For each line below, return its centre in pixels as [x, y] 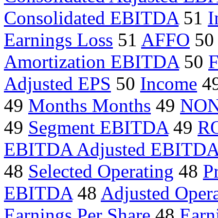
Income [169, 84]
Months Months [90, 106]
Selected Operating [101, 171]
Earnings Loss [58, 40]
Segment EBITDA [98, 127]
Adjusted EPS [57, 84]
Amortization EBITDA [91, 62]
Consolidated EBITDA [91, 18]
